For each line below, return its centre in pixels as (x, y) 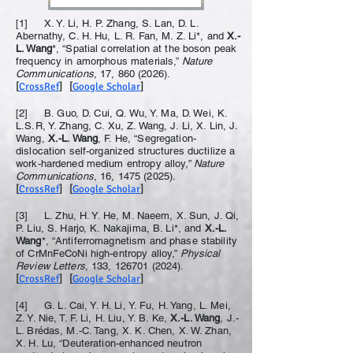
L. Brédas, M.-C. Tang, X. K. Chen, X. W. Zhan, (124, 331)
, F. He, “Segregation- (147, 138)
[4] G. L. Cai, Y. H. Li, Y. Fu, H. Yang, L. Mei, (123, 305)
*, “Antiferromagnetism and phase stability (139, 241)
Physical (200, 253)
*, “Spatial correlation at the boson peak (144, 48)
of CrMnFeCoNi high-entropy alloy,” (98, 253)
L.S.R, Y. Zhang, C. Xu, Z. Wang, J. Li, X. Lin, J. (127, 126)
